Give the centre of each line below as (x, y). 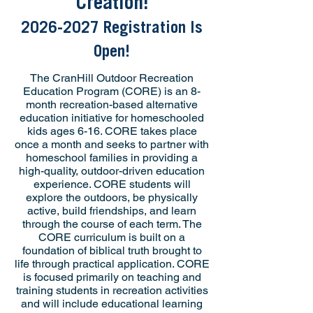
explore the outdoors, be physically (112, 197)
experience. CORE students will (112, 184)
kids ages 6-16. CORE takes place (112, 131)
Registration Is (151, 29)
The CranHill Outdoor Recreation (112, 78)
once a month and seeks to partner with (112, 144)
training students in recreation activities (112, 290)
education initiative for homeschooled (112, 118)
